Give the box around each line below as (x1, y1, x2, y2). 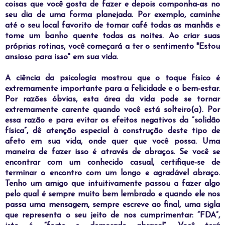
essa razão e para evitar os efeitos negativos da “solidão (5, 116, 220, 125)
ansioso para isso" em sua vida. (5, 53, 118, 61)
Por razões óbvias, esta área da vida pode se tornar (5, 95, 220, 103)
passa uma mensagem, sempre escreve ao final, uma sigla (5, 200, 220, 209)
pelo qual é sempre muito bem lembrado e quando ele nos (5, 190, 220, 198)
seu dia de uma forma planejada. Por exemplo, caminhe (5, 11, 220, 19)
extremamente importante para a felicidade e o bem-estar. (5, 84, 220, 93)
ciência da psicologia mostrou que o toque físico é (11, 74, 220, 82)
